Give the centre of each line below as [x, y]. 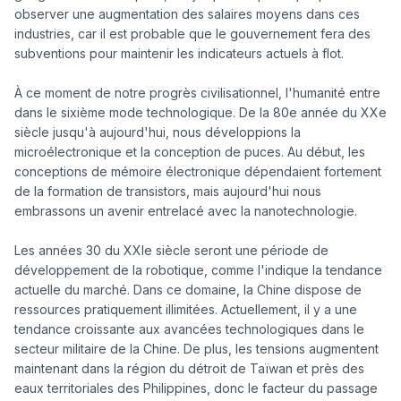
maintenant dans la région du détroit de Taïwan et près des [189, 369]
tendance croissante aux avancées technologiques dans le [189, 329]
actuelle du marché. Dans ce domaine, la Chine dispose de [188, 290]
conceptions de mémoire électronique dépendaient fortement [198, 172]
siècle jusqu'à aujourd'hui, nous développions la [158, 132]
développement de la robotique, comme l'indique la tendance [198, 270]
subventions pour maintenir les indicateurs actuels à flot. [181, 54]
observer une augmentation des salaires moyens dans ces [187, 14]
